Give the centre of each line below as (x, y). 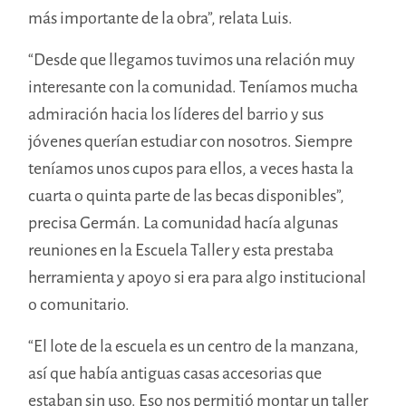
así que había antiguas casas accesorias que (175, 373)
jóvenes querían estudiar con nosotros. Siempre (191, 141)
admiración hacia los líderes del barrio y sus (176, 114)
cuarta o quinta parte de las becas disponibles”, (187, 195)
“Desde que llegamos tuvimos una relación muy (192, 59)
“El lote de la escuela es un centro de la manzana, (194, 346)
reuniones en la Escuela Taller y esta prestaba (181, 250)
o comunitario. (81, 304)
